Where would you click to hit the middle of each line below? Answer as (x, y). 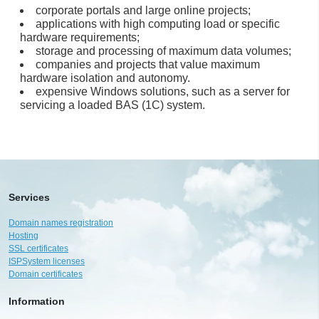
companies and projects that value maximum (148, 64)
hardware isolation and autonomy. (105, 78)
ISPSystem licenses (47, 261)
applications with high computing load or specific (158, 23)
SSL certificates (38, 248)
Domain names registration (61, 223)
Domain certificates (46, 274)
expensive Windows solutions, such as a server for (163, 91)
